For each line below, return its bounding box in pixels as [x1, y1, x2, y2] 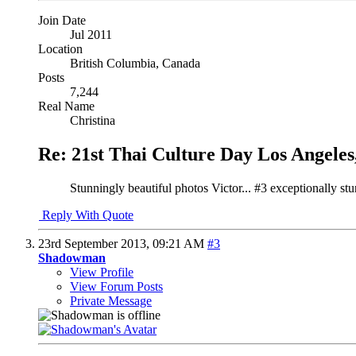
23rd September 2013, [38, 236, 153, 250]
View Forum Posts [70, 279, 163, 293]
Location [38, 41, 83, 56]
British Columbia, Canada [70, 56, 200, 70]
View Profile [70, 265, 133, 279]
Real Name [38, 99, 95, 113]
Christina [70, 113, 115, 127]
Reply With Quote [39, 207, 133, 222]
